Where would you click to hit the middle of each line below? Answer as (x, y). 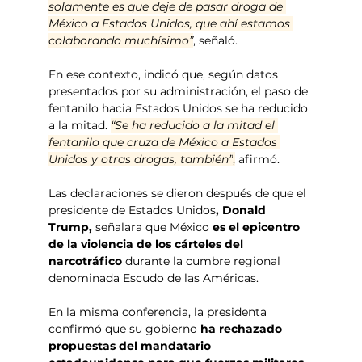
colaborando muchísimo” (121, 40)
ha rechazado (242, 328)
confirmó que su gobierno (123, 328)
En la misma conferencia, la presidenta (160, 311)
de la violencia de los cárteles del (148, 244)
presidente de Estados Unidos (133, 210)
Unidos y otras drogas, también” (141, 159)
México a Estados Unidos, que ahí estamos (171, 23)
